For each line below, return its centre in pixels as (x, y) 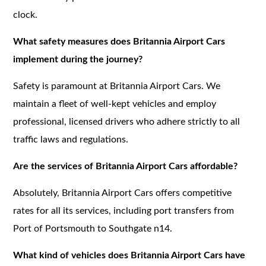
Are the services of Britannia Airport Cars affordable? (126, 166)
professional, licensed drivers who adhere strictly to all (127, 121)
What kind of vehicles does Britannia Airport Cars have (129, 255)
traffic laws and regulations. (71, 139)
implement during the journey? (78, 59)
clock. (26, 15)
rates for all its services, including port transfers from (124, 210)
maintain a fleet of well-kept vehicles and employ (115, 104)
